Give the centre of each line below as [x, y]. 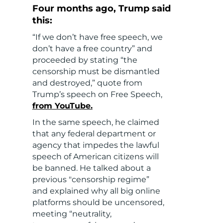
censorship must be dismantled [96, 72]
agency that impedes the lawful [96, 145]
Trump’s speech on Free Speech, [97, 95]
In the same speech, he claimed [96, 122]
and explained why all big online [96, 191]
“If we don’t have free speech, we [97, 37]
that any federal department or [94, 134]
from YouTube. [62, 106]
